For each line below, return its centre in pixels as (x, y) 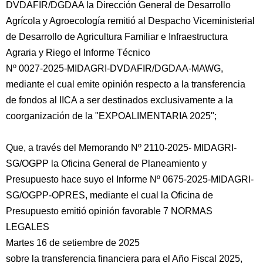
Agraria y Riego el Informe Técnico (78, 53)
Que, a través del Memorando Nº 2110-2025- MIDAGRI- (121, 148)
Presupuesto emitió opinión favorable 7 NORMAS (109, 211)
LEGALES (28, 227)
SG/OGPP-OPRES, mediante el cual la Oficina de (109, 195)
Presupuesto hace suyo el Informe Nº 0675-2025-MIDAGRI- (130, 179)
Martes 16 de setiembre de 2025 (73, 243)
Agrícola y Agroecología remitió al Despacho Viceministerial (130, 21)
